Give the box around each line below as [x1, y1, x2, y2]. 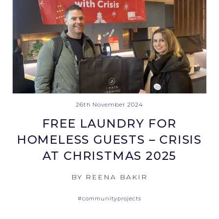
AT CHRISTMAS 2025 [42, 149, 177, 163]
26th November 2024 [75, 101, 144, 109]
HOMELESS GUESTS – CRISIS [17, 132, 202, 147]
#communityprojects [78, 195, 141, 202]
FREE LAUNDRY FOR [42, 116, 177, 131]
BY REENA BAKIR [71, 173, 148, 182]
